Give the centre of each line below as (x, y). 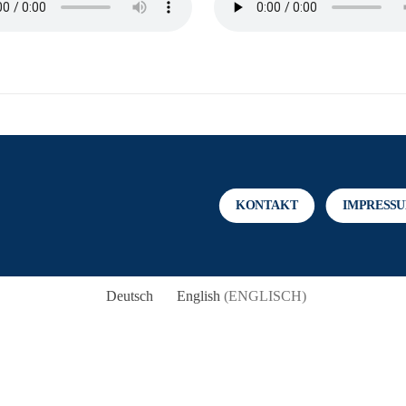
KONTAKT (267, 206)
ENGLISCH (265, 296)
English (198, 296)
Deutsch (129, 296)
